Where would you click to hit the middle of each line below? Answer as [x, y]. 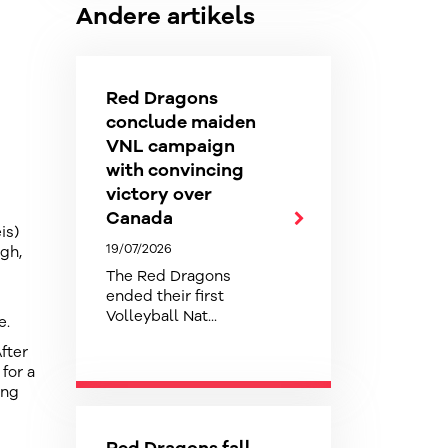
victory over [159, 194]
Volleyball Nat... [161, 316]
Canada [139, 218]
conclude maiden [181, 122]
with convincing [175, 170]
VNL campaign [170, 146]
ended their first [165, 296]
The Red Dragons [168, 276]
